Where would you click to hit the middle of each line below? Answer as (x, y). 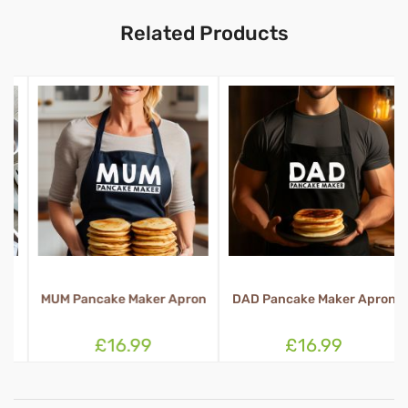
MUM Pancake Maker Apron (109, 299)
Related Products (204, 33)
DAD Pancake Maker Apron (299, 299)
